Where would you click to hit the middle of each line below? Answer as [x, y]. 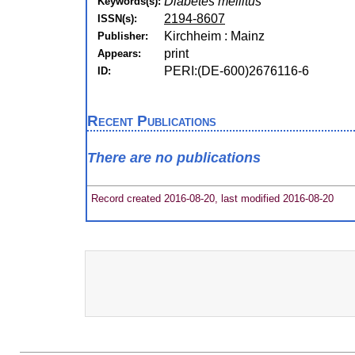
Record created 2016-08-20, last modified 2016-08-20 [211, 198]
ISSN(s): [117, 19]
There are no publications [174, 158]
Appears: [119, 53]
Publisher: [123, 36]
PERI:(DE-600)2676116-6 [237, 71]
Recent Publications [152, 121]
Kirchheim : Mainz [214, 36]
